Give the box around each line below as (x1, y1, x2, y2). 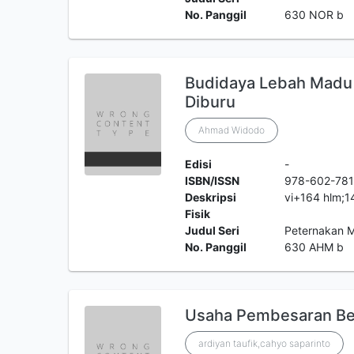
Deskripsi (184, 190, 236, 204)
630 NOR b (284, 8, 345, 21)
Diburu (184, 92, 235, 111)
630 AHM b (284, 240, 345, 254)
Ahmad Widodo (198, 124, 265, 136)
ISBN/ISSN (184, 174, 239, 187)
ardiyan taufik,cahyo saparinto (198, 337, 330, 349)
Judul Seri (184, 224, 239, 237)
